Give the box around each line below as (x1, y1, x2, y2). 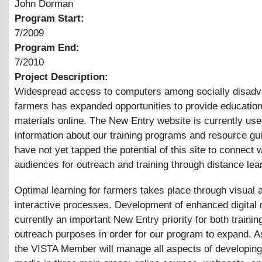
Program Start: (15, 12, 87, 24)
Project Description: (15, 71, 111, 82)
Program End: (15, 42, 82, 53)
